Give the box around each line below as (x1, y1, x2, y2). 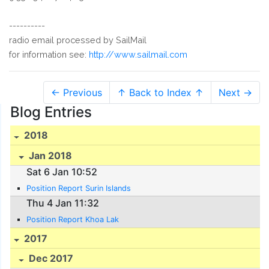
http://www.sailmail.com (89, 49, 187, 59)
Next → (219, 86, 252, 98)
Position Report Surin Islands (26, 184, 131, 193)
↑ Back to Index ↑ (117, 86, 204, 98)
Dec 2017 (26, 252, 74, 265)
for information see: (9, 49, 89, 59)
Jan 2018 (26, 150, 73, 162)
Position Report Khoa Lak (26, 215, 119, 224)
